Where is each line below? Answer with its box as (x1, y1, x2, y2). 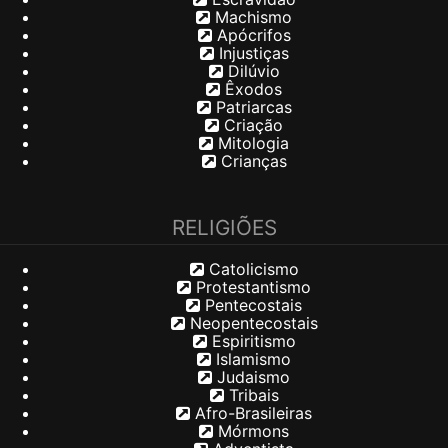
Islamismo (211, 348, 291, 369)
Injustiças (213, 42, 289, 63)
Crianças (215, 150, 287, 171)
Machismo (210, 6, 292, 27)
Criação (219, 114, 283, 135)
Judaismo (212, 366, 290, 387)
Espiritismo (206, 330, 296, 351)
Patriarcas (210, 96, 292, 117)
